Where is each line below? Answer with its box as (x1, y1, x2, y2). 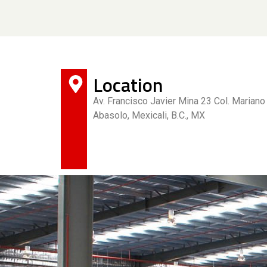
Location (93, 70, 163, 100)
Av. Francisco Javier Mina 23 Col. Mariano (93, 95, 266, 107)
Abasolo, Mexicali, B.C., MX (93, 110, 208, 122)
